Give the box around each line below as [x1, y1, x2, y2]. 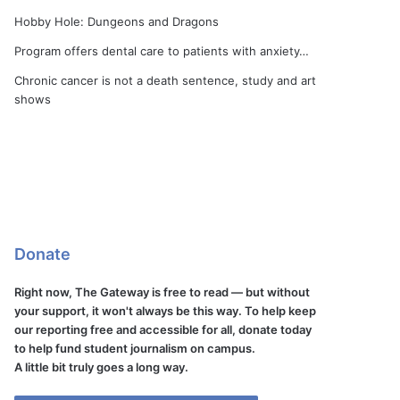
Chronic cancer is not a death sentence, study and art [14, 73, 317, 87]
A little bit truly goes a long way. [14, 360, 189, 374]
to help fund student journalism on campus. [14, 341, 256, 355]
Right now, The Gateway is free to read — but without [14, 285, 311, 299]
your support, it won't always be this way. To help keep [14, 304, 317, 318]
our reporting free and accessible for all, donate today [14, 322, 312, 337]
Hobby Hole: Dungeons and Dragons [14, 14, 220, 29]
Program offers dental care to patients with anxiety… [14, 44, 310, 58]
